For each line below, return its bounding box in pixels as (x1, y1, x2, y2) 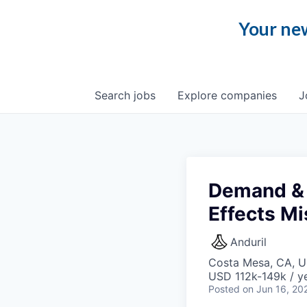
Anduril (230, 235, 267, 249)
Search (95, 88, 134, 102)
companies (221, 88, 277, 102)
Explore (177, 88, 221, 102)
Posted (208, 283, 240, 295)
